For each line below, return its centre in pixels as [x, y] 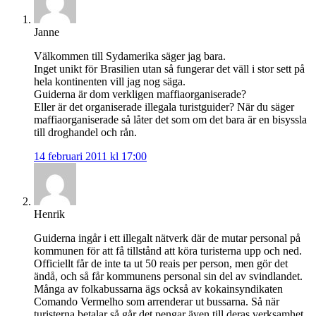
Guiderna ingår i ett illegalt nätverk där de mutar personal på [167, 238]
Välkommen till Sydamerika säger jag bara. [130, 56]
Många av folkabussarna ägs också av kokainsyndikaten [158, 289]
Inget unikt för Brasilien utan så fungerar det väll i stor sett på [169, 69]
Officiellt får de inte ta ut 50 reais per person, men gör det [161, 264]
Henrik [49, 214]
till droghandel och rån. [85, 133]
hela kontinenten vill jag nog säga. [110, 82]
